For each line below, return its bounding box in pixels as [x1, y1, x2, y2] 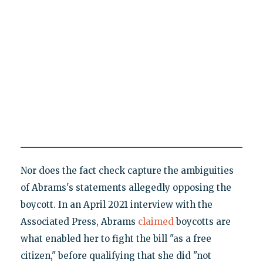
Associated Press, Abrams [20, 215, 138, 227]
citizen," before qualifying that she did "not [20, 249, 211, 261]
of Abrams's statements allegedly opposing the [20, 181, 231, 193]
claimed [137, 215, 174, 227]
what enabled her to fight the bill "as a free [20, 232, 211, 244]
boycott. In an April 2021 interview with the [20, 198, 213, 210]
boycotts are [173, 215, 231, 227]
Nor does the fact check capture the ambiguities [20, 164, 234, 176]
